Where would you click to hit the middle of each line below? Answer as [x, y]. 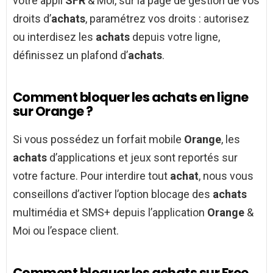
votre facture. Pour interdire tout [91, 175]
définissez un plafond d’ [70, 55]
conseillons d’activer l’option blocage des [113, 194]
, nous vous [226, 175]
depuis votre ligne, [175, 37]
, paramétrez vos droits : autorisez [167, 18]
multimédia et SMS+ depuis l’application [110, 212]
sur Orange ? [53, 111]
